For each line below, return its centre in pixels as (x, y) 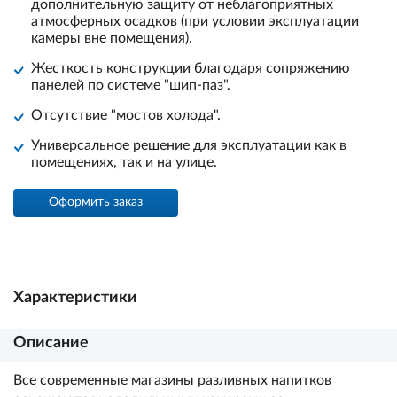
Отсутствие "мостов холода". (126, 115)
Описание (51, 343)
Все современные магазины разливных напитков (172, 380)
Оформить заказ (128, 202)
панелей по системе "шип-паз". (131, 85)
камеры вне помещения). (112, 38)
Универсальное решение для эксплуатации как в (189, 145)
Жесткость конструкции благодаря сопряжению (191, 68)
